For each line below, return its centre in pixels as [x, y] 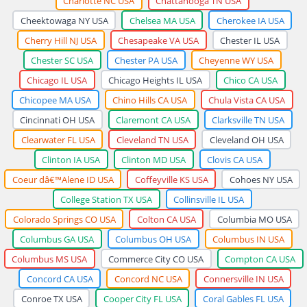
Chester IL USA [250, 40]
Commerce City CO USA [156, 259]
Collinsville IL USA [209, 199]
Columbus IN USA [248, 239]
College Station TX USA [106, 199]
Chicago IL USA [57, 80]
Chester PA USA [146, 60]
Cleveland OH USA [246, 139]
